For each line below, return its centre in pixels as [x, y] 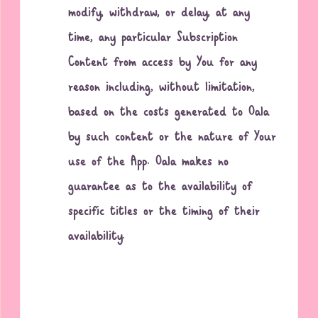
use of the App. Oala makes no [149, 163]
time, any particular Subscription [153, 38]
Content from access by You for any [163, 63]
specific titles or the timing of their [164, 212]
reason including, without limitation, [162, 88]
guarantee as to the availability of [160, 187]
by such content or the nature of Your [172, 138]
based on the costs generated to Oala [169, 113]
